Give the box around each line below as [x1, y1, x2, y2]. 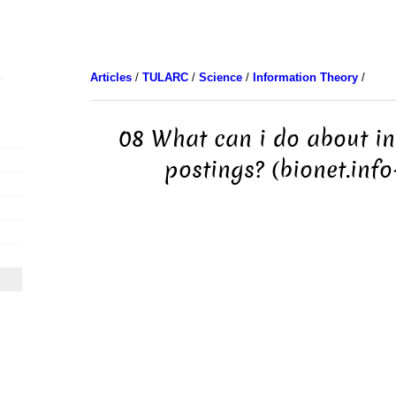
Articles [89, 71, 132, 84]
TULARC [141, 71, 188, 84]
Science [198, 71, 242, 84]
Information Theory [252, 71, 358, 84]
